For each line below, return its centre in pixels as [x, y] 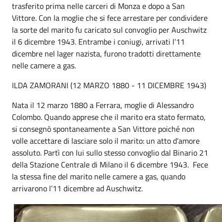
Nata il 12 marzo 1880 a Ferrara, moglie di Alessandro [103, 105]
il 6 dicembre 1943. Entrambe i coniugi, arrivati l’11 [98, 42]
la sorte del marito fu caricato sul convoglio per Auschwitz [109, 30]
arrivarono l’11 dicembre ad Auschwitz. [77, 188]
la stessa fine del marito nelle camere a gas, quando [99, 176]
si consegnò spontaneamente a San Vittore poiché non [103, 129]
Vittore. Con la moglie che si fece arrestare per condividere [110, 18]
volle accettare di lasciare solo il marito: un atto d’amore [106, 141]
